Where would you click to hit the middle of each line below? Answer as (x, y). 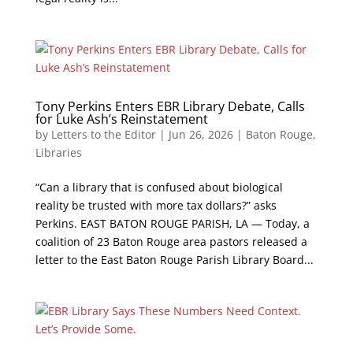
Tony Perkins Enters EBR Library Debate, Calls (170, 106)
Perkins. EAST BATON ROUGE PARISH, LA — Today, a (172, 223)
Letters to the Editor (103, 134)
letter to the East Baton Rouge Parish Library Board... (174, 260)
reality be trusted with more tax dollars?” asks (156, 205)
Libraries (58, 152)
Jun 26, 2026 (201, 134)
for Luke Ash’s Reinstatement (121, 119)
